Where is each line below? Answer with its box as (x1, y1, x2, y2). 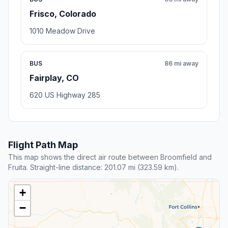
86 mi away (164, 60, 198, 68)
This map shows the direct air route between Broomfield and (8, 153, 212, 162)
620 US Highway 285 (30, 91, 100, 100)
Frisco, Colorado (30, 9, 96, 19)
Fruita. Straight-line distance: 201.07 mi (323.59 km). (8, 163, 179, 172)
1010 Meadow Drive (30, 26, 95, 36)
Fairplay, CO (30, 73, 79, 83)
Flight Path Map (8, 139, 78, 151)
